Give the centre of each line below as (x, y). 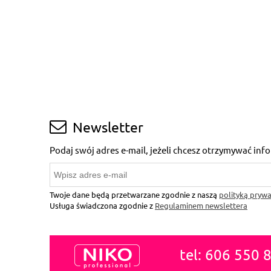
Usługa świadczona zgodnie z (102, 205)
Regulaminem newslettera (201, 205)
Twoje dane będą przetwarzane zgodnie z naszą (134, 194)
